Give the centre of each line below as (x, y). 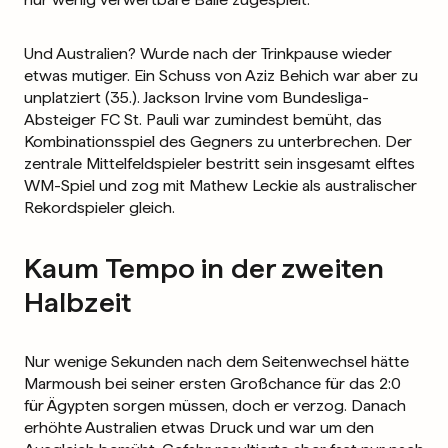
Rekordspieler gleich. (99, 207)
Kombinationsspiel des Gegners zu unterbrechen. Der (218, 141)
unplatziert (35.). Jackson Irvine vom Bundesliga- (196, 97)
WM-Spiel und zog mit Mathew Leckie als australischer (220, 185)
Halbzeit (77, 302)
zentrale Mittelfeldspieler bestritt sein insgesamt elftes (219, 163)
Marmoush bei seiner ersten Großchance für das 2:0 (212, 383)
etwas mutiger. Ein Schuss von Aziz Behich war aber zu (221, 75)
